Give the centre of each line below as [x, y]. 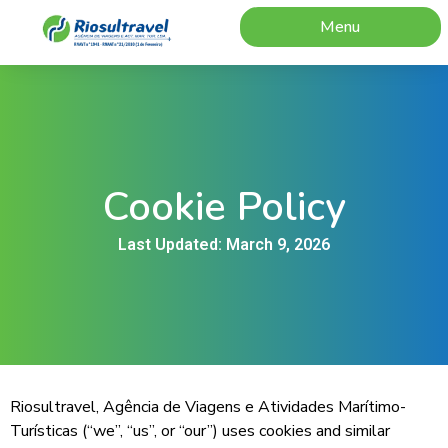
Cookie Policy [224, 207]
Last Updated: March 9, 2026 [224, 244]
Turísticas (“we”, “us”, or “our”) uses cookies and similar [200, 431]
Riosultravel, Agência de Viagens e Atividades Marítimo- [208, 407]
